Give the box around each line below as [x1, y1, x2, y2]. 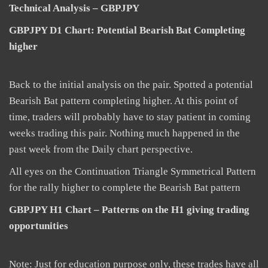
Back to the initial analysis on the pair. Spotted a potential [9, 79, 253, 90]
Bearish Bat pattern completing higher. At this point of [9, 95, 238, 106]
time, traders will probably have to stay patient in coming [9, 111, 251, 123]
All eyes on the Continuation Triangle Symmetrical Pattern [9, 166, 256, 177]
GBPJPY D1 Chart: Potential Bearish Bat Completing [9, 25, 245, 36]
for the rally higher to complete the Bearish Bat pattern [9, 182, 240, 193]
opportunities [9, 220, 68, 232]
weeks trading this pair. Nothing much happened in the [9, 127, 240, 139]
